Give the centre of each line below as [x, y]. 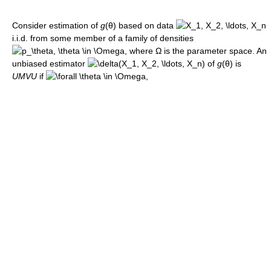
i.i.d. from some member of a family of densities [103, 38]
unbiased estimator [50, 64]
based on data [146, 25]
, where [140, 51]
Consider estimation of [56, 25]
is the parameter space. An [214, 51]
